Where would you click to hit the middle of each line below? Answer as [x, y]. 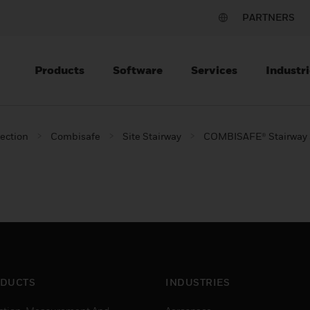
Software [138, 70]
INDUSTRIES [198, 282]
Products [60, 70]
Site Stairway [152, 136]
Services [214, 70]
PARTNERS [268, 17]
